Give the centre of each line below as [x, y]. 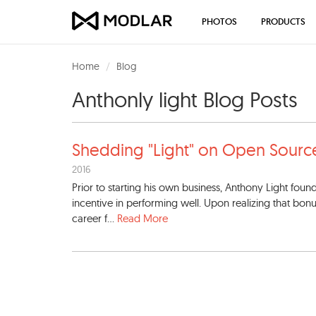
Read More [142, 218]
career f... [95, 218]
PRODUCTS [283, 22]
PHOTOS [219, 22]
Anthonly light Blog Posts [185, 99]
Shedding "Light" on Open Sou [185, 150]
